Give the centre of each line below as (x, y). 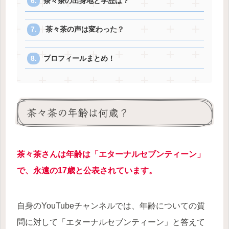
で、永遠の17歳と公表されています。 (87, 170)
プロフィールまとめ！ (79, 58)
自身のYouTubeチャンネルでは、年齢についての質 (111, 205)
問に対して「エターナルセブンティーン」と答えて (111, 222)
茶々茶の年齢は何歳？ (78, 112)
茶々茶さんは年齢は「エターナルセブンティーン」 (111, 154)
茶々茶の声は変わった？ (84, 30)
